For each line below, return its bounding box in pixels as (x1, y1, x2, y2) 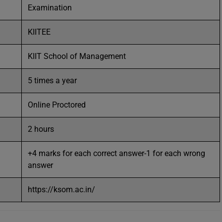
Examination (28, 3, 72, 12)
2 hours (28, 124, 54, 134)
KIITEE (28, 27, 51, 37)
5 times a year (28, 76, 77, 85)
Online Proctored (28, 100, 86, 110)
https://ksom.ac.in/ (28, 185, 95, 194)
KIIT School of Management (28, 52, 126, 61)
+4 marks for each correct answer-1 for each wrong (28, 149, 205, 158)
